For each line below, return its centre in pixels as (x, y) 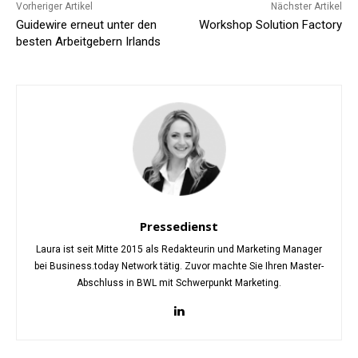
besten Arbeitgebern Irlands (88, 42)
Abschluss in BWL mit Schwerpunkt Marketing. (179, 283)
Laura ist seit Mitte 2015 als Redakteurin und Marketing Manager (179, 250)
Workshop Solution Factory (270, 25)
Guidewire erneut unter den (86, 25)
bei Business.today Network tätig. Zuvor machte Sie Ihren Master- (179, 267)
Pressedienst (179, 227)
